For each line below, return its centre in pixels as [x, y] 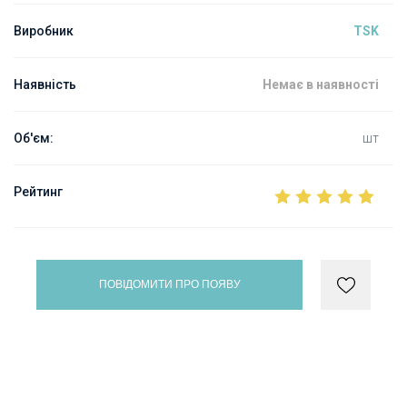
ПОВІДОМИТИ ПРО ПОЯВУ [169, 284]
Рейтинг [38, 192]
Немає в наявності [321, 84]
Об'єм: [34, 138]
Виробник [44, 31]
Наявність [45, 84]
